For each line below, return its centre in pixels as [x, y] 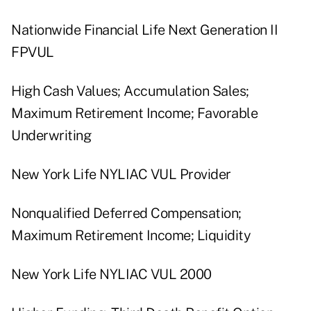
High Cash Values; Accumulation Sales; [130, 91]
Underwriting [51, 136]
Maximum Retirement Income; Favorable [134, 114]
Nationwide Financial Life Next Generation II [144, 30]
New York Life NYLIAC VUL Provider [121, 175]
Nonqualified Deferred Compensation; [126, 213]
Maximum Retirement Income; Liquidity [131, 236]
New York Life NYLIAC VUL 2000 [111, 275]
